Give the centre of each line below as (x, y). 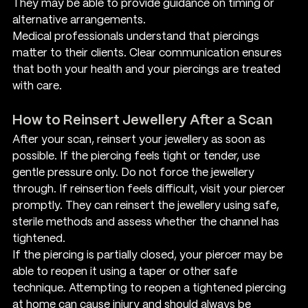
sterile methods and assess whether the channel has (147, 222)
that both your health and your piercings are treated (148, 69)
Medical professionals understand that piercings (137, 36)
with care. (37, 86)
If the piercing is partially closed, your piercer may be (149, 255)
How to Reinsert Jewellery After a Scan (142, 120)
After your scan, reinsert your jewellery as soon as (140, 140)
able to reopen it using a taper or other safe (126, 272)
